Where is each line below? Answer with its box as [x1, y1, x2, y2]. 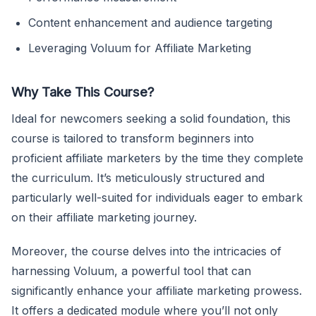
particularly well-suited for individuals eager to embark [11, 190, 303, 205]
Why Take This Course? [11, 84, 154, 100]
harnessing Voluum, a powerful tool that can [11, 264, 251, 279]
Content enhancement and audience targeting [28, 16, 272, 30]
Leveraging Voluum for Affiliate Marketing [28, 41, 251, 56]
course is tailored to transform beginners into [11, 131, 254, 146]
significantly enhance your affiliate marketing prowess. [11, 284, 302, 298]
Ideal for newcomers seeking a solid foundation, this [11, 111, 291, 126]
